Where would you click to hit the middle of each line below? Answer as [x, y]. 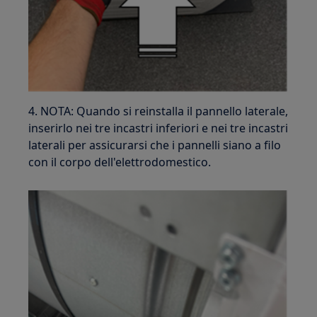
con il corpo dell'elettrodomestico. [120, 162]
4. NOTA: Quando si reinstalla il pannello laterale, [158, 111]
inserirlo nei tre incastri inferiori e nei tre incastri [158, 128]
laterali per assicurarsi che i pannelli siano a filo [155, 145]
